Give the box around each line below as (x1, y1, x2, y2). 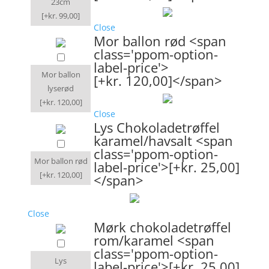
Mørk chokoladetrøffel (94, 217, 231, 236)
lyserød (47, 82, 74, 94)
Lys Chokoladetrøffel (94, 118, 220, 136)
